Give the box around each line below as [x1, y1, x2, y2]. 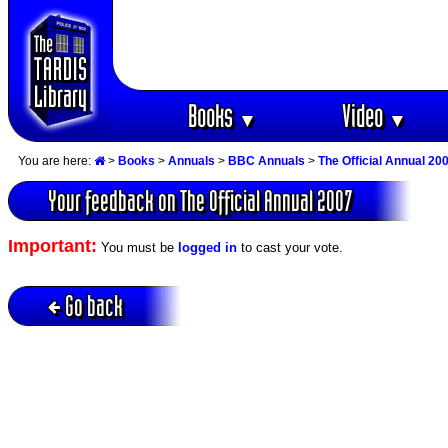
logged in [178, 240, 237, 256]
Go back [65, 289, 123, 321]
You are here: [18, 154, 94, 168]
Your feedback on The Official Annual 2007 [48, 185, 353, 217]
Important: [8, 236, 97, 257]
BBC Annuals [228, 154, 305, 168]
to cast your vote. [237, 240, 343, 256]
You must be [97, 240, 178, 256]
